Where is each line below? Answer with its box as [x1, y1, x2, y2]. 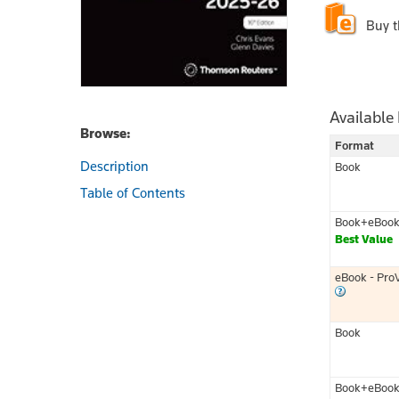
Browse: [80, 124, 131, 142]
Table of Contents [80, 183, 185, 201]
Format [335, 136, 374, 153]
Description [80, 157, 149, 175]
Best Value [335, 230, 393, 247]
